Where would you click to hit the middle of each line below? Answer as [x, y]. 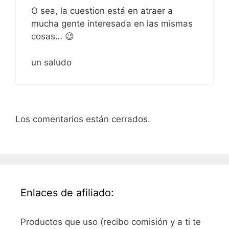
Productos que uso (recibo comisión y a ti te [111, 222]
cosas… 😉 [53, 37]
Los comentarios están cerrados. [83, 119]
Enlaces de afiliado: [67, 192]
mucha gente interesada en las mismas [112, 24]
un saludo [51, 62]
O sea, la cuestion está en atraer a [102, 11]
